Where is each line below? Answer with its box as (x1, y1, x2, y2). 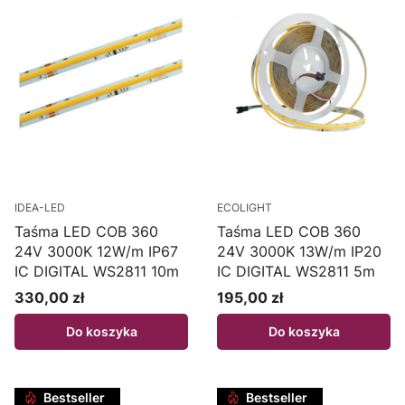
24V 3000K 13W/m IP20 (217, 242, 381, 261)
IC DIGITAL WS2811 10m (14, 262, 179, 281)
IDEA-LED (14, 201, 65, 215)
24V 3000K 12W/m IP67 (14, 242, 178, 261)
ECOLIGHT (217, 201, 272, 215)
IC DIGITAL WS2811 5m (217, 262, 375, 281)
